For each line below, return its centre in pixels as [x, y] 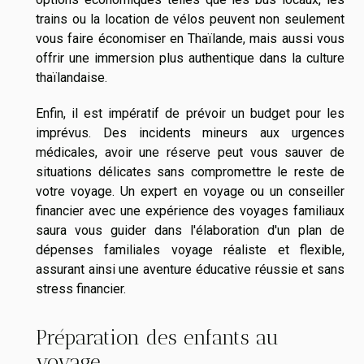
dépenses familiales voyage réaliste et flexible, [190, 250]
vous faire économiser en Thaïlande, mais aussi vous [190, 39]
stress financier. [81, 289]
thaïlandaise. [71, 78]
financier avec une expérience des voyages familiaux [190, 211]
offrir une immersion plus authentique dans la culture [190, 58]
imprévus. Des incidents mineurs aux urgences [190, 133]
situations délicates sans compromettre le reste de [190, 172]
